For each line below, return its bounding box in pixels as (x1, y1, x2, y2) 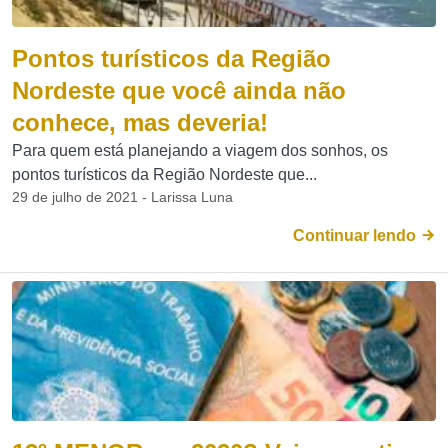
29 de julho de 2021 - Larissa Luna (12, 189, 233, 205)
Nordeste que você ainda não (12, 77, 346, 104)
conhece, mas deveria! (12, 109, 268, 136)
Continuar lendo (293, 227, 420, 244)
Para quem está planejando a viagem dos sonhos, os (12, 142, 388, 159)
